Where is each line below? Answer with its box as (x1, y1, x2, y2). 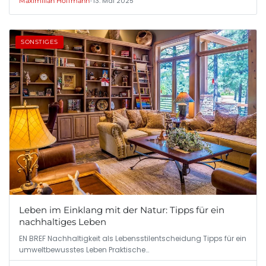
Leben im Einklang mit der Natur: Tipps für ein (19, 204, 224, 216)
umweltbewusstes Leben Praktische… (19, 244, 149, 255)
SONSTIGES (21, 38, 58, 46)
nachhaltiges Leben (19, 216, 106, 227)
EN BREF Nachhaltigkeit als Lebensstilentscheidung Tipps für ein (19, 233, 246, 243)
